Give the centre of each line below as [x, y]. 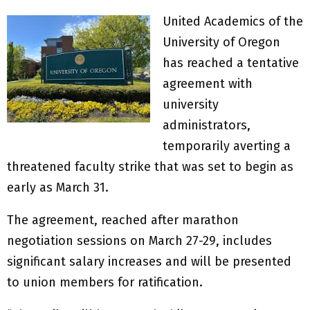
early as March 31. [58, 188]
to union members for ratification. [105, 283]
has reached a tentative [231, 63]
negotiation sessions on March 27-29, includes [139, 241]
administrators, [207, 126]
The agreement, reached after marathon [123, 220]
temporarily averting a [227, 146]
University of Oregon [221, 43]
